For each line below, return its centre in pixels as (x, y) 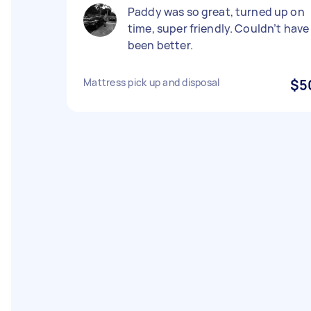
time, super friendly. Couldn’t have (219, 28)
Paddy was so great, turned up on (216, 12)
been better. (160, 45)
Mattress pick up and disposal (152, 82)
